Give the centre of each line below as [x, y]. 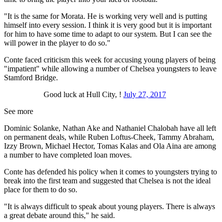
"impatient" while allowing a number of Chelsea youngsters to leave [110, 69]
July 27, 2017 [145, 95]
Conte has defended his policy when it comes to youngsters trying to [111, 172]
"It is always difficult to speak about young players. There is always [110, 207]
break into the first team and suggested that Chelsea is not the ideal [107, 181]
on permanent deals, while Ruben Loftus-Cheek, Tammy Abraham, [109, 137]
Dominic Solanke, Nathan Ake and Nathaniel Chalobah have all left [110, 128]
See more [19, 111]
